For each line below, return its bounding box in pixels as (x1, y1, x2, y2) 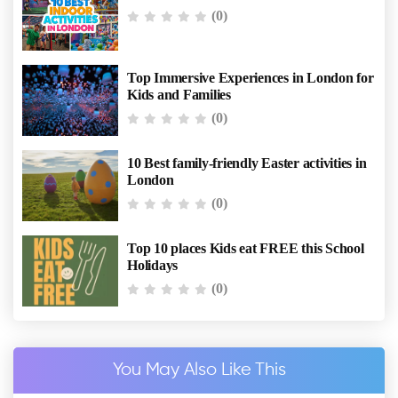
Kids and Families (127, 87, 231, 103)
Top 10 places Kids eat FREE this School (127, 241, 364, 257)
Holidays (127, 258, 179, 274)
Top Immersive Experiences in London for (127, 70, 374, 86)
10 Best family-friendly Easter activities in (127, 155, 367, 171)
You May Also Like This (112, 361, 286, 380)
